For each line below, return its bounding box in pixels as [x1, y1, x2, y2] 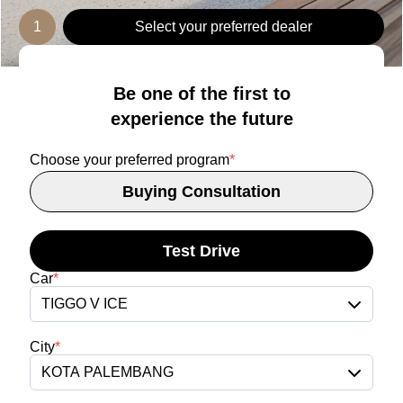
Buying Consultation [122, 183, 281, 201]
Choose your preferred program [30, 152, 229, 168]
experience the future [110, 109, 293, 130]
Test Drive [163, 242, 240, 261]
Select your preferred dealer [135, 19, 312, 35]
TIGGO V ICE [41, 296, 128, 312]
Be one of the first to [112, 84, 291, 104]
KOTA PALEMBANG [41, 364, 174, 381]
